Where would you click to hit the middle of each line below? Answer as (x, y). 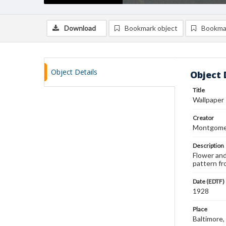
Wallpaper (208, 100)
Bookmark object (151, 28)
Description (208, 146)
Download (80, 28)
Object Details (74, 72)
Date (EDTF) (209, 181)
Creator (203, 118)
